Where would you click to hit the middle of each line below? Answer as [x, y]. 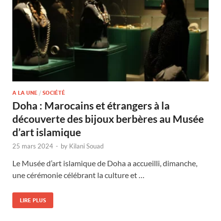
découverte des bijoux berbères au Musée [108, 118]
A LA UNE [25, 92]
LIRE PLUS [33, 200]
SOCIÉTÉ [54, 92]
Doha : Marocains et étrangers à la [91, 105]
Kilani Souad [86, 146]
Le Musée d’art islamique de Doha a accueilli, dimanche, [105, 163]
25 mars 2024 [33, 146]
